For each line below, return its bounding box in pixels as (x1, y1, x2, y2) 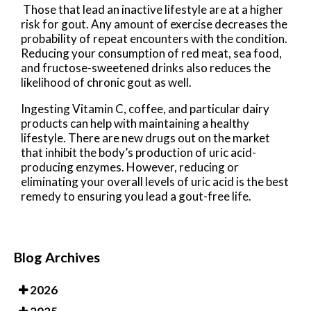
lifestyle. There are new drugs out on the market (21, 131, 270, 146)
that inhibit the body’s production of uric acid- (21, 145, 256, 160)
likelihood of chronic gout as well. (21, 75, 192, 90)
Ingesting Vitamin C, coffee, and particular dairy (21, 101, 269, 117)
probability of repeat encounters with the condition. (21, 31, 287, 47)
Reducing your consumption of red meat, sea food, (21, 46, 282, 61)
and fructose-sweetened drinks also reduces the (21, 60, 271, 76)
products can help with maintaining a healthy (21, 116, 249, 131)
